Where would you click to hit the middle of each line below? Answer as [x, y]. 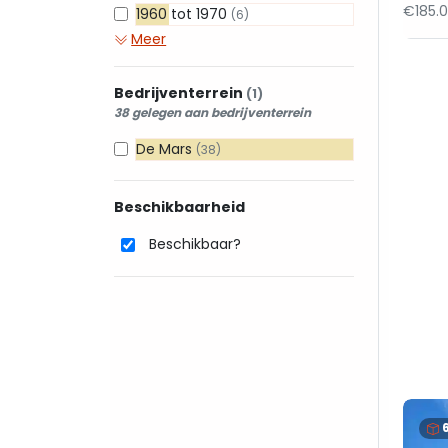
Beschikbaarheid [179, 207]
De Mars [166, 149]
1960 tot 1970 [183, 14]
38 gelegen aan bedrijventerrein [212, 112]
